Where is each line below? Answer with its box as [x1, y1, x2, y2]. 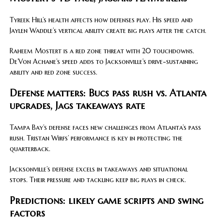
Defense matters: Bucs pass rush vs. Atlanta [10, 87, 206, 99]
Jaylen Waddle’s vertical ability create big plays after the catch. [10, 26, 206, 35]
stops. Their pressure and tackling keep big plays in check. [10, 175, 186, 184]
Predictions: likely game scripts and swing [10, 194, 203, 207]
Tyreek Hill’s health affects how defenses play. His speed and [10, 15, 193, 24]
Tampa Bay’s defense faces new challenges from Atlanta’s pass [10, 123, 201, 132]
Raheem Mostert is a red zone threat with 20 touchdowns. [10, 46, 194, 55]
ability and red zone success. [10, 67, 97, 77]
